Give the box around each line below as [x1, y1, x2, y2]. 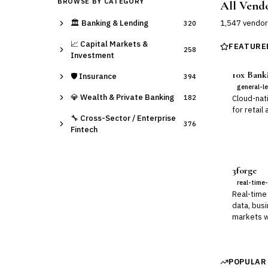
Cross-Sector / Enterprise [80, 113, 176, 123]
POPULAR [229, 257, 267, 267]
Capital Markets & [80, 39, 148, 49]
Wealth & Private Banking [80, 92, 174, 102]
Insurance [79, 71, 117, 81]
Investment [71, 50, 114, 60]
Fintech [71, 124, 98, 135]
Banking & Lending [81, 18, 148, 28]
